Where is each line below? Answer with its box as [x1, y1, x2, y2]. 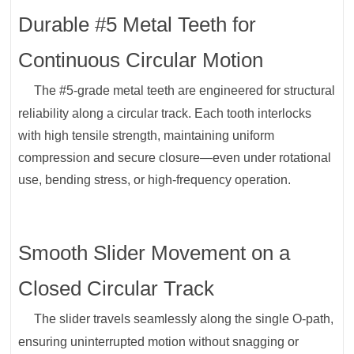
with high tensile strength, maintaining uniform [18, 129, 275, 143]
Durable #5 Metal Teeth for [18, 13, 257, 37]
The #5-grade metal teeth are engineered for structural [34, 84, 336, 98]
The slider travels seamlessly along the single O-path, [34, 312, 334, 326]
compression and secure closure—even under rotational [18, 151, 332, 165]
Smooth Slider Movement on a [18, 241, 291, 265]
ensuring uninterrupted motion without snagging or [18, 335, 299, 349]
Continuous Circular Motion [18, 48, 264, 73]
